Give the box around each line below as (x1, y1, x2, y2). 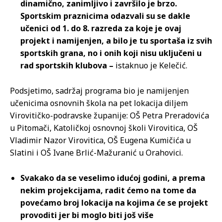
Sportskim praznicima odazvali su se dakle (20, 10, 190, 22)
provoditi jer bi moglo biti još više (20, 210, 154, 221)
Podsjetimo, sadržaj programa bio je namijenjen (10, 85, 189, 97)
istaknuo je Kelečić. (113, 60, 187, 71)
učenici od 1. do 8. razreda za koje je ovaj (20, 23, 181, 34)
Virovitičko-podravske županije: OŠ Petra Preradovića (10, 110, 209, 121)
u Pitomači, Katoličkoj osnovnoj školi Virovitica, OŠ (10, 122, 198, 134)
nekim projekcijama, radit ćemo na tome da (20, 185, 196, 196)
